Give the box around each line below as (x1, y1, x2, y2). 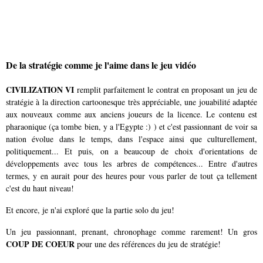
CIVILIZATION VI (6, 83, 75, 96)
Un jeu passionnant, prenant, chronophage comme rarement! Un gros (6, 226, 257, 237)
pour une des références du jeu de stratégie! (75, 238, 221, 249)
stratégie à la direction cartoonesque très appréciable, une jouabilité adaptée (6, 96, 257, 107)
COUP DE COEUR (6, 238, 75, 250)
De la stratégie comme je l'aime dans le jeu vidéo (6, 58, 196, 72)
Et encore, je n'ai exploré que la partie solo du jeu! (6, 204, 174, 215)
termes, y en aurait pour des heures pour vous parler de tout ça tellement (6, 170, 257, 181)
